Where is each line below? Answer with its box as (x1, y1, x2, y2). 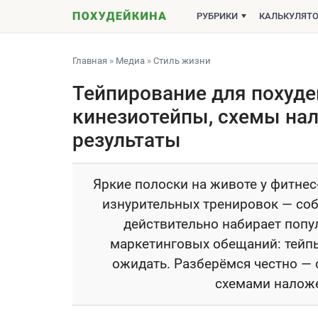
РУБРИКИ (197, 11, 238, 21)
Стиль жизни (153, 55, 211, 66)
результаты (72, 128, 181, 152)
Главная (72, 55, 107, 66)
